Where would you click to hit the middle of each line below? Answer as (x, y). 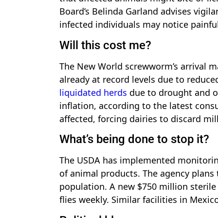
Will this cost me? (105, 45)
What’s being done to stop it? (134, 139)
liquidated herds (93, 92)
